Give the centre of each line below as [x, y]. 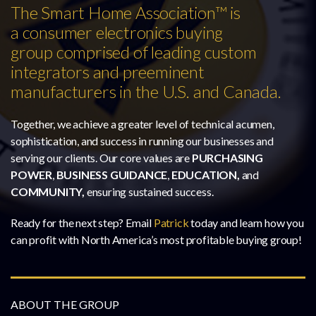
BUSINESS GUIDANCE [112, 174]
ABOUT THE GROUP [65, 304]
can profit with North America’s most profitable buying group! [156, 239]
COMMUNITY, [49, 191]
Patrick [171, 222]
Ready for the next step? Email [82, 222]
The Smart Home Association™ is [126, 12]
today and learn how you [246, 222]
